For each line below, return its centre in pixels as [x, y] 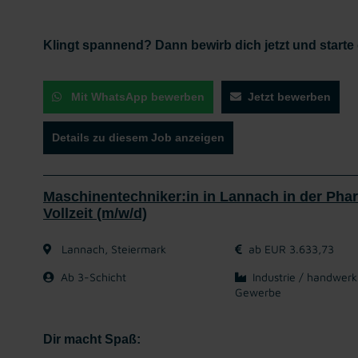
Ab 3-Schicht [93, 277]
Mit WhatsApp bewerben [136, 97]
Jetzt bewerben [289, 97]
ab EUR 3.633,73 [291, 249]
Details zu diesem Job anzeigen [138, 137]
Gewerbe [258, 292]
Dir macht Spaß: [92, 339]
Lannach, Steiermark [112, 249]
